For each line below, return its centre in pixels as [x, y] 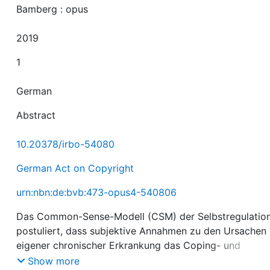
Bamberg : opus [52, 9]
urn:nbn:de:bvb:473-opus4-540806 [97, 192]
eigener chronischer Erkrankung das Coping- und [129, 245]
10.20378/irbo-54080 [66, 144]
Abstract [36, 115]
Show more [54, 261]
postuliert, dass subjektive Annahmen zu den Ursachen [142, 231]
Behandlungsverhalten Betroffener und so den [121, 260]
